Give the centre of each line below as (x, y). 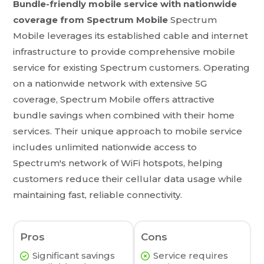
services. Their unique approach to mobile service (128, 131)
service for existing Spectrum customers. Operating (132, 68)
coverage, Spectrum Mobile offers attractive (114, 100)
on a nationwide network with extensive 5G (110, 84)
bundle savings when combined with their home (124, 115)
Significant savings (74, 256)
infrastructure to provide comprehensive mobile (124, 52)
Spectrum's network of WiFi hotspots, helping (118, 163)
